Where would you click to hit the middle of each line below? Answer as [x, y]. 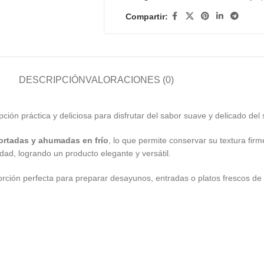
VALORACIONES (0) [129, 80]
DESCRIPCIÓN [52, 80]
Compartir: [146, 16]
